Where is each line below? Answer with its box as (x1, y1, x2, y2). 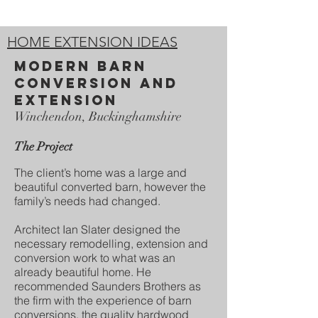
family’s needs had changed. (14, 194, 160, 208)
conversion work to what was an (14, 251, 175, 265)
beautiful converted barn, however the (14, 180, 206, 194)
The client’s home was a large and (14, 165, 187, 180)
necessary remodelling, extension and (14, 236, 208, 251)
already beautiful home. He (14, 265, 151, 279)
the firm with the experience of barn (14, 293, 192, 307)
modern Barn (14, 57, 147, 75)
